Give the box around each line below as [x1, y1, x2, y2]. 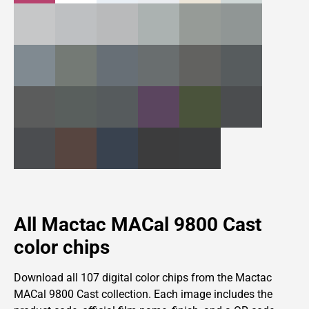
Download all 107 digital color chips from [14, 271, 215, 284]
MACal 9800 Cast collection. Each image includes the [14, 288, 272, 301]
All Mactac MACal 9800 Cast [14, 213, 261, 236]
